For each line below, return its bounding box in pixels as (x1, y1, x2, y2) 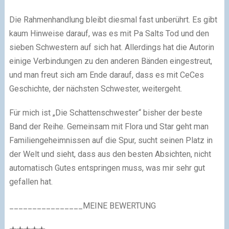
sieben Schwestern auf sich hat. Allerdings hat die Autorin (9, 42, 214, 52)
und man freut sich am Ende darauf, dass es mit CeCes (9, 70, 204, 80)
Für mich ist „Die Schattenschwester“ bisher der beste (9, 107, 202, 118)
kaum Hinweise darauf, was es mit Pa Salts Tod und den (9, 28, 209, 38)
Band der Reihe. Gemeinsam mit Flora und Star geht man (9, 121, 209, 131)
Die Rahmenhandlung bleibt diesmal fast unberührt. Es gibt (9, 14, 217, 25)
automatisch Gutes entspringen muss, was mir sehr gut (9, 163, 205, 173)
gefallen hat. (9, 176, 53, 187)
